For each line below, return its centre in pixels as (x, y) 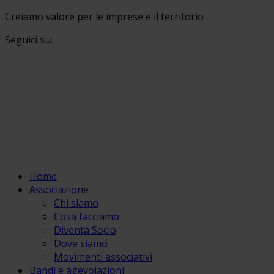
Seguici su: (29, 40)
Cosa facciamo (87, 217)
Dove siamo (81, 243)
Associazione (59, 190)
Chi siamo (76, 203)
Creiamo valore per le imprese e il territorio (104, 17)
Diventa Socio (85, 230)
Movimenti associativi (103, 257)
